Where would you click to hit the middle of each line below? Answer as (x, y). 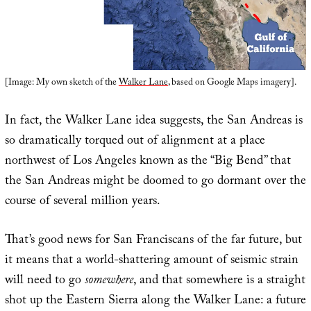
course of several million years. (82, 203)
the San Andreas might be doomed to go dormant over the (155, 183)
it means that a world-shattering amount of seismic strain (151, 262)
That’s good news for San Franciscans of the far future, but (153, 242)
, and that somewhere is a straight (219, 282)
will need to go (44, 282)
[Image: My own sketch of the (61, 84)
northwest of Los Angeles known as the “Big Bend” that (148, 162)
